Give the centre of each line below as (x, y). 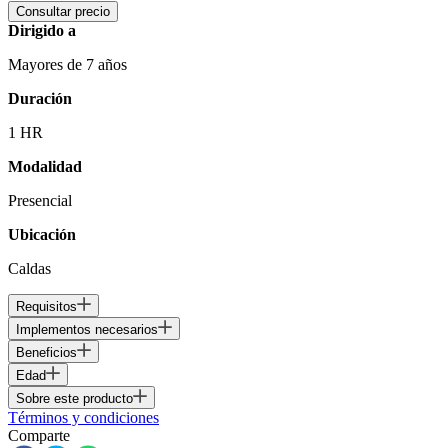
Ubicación (42, 235)
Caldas (29, 269)
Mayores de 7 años (67, 65)
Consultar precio (63, 12)
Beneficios (46, 353)
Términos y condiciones (83, 418)
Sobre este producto (74, 399)
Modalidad (45, 167)
